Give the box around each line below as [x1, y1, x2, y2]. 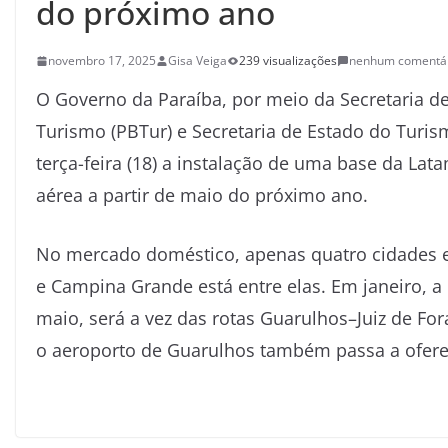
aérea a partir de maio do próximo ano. [36, 183, 368, 207]
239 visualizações [239, 52, 337, 69]
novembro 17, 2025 [48, 52, 156, 69]
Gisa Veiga [168, 52, 227, 69]
